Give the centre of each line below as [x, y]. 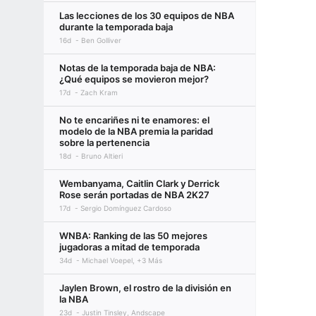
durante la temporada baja [116, 27]
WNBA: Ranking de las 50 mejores [133, 236]
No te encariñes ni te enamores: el [134, 120]
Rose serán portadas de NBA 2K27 [134, 195]
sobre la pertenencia [104, 142]
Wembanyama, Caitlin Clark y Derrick [139, 183]
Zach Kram [99, 92]
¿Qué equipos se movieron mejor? [134, 79]
